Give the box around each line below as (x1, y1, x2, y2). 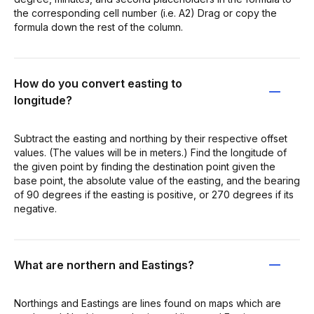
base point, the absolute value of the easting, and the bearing (14, 174, 300, 186)
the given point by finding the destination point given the (14, 160, 275, 172)
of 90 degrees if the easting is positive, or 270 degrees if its (14, 188, 294, 200)
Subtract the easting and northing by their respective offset (14, 132, 287, 144)
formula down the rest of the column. (14, 20, 183, 33)
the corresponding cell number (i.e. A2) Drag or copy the (14, 6, 277, 19)
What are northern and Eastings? (14, 257, 194, 272)
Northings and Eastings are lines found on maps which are (14, 296, 281, 309)
